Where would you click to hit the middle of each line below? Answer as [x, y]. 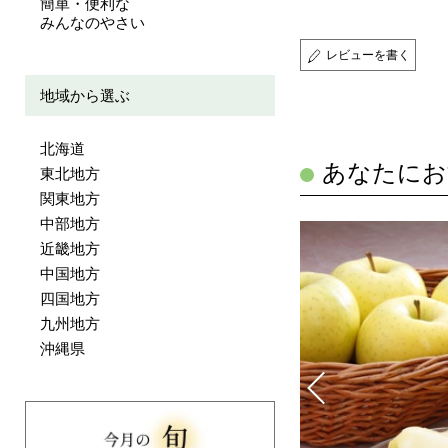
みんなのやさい [92, 22]
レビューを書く [368, 55]
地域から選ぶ [85, 95]
